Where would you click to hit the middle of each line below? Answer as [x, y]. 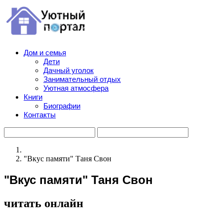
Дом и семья [45, 53]
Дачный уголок [69, 70]
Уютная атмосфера [76, 88]
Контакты [40, 115]
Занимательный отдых [82, 79]
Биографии [62, 106]
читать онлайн [44, 203]
